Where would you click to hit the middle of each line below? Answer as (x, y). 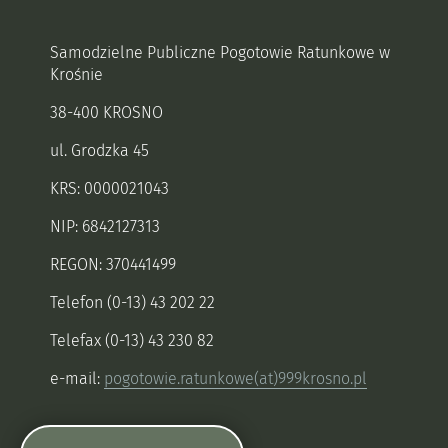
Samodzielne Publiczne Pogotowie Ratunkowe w (220, 52)
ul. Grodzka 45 (99, 150)
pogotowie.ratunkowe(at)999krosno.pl (235, 378)
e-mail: (77, 378)
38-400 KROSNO (106, 112)
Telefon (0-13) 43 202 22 (132, 302)
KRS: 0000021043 (109, 188)
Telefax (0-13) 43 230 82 (134, 340)
